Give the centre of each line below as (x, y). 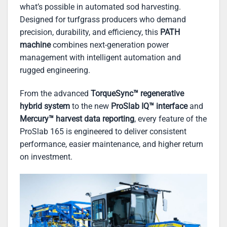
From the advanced (55, 93)
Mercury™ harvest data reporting (77, 119)
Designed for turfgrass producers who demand (103, 19)
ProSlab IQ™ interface (149, 106)
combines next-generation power (110, 45)
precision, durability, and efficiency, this (90, 32)
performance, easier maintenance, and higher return (111, 144)
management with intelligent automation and (100, 57)
